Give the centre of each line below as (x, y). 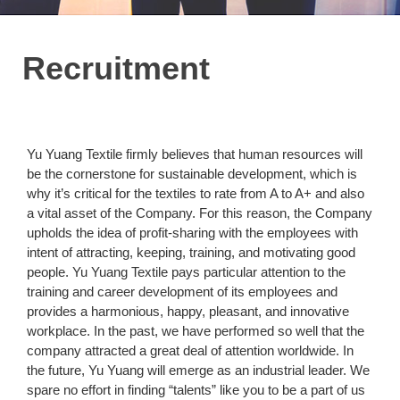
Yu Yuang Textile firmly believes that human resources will (195, 154)
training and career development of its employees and (182, 291)
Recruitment (112, 68)
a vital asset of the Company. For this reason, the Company (200, 212)
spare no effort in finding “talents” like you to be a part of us (196, 389)
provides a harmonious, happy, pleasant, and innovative (188, 311)
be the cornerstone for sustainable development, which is (192, 173)
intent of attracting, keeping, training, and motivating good (191, 252)
